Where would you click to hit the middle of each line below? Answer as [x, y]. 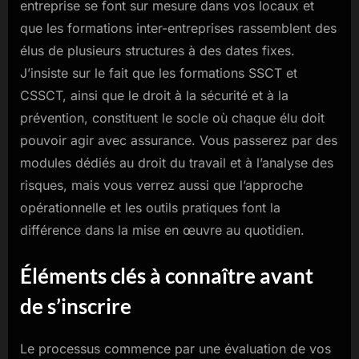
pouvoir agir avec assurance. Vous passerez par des [179, 140]
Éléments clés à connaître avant [167, 275]
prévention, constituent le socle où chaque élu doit [172, 117]
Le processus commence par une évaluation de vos [175, 349]
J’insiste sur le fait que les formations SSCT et [159, 73]
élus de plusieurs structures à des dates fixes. [157, 50]
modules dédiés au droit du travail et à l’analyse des [177, 162]
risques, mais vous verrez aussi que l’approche [161, 185]
